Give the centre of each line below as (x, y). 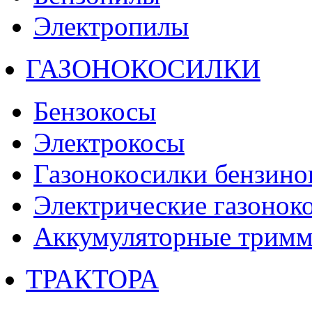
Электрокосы (109, 142)
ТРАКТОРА (92, 279)
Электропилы (111, 26)
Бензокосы (95, 111)
